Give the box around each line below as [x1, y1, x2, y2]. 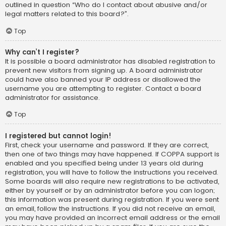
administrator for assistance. [5, 92, 100, 102]
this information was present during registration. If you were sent [5, 194, 219, 204]
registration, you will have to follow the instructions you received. [5, 167, 218, 177]
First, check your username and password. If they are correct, [5, 140, 208, 150]
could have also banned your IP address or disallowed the [5, 74, 201, 84]
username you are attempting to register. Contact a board [5, 83, 201, 93]
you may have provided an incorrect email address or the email [5, 212, 220, 222]
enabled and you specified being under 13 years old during [5, 158, 203, 168]
